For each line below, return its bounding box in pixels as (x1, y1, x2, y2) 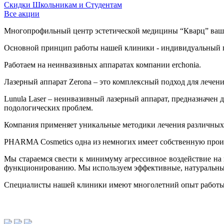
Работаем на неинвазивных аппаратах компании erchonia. (4, 60, 203, 69)
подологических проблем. (4, 103, 93, 112)
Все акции (4, 9, 39, 18)
